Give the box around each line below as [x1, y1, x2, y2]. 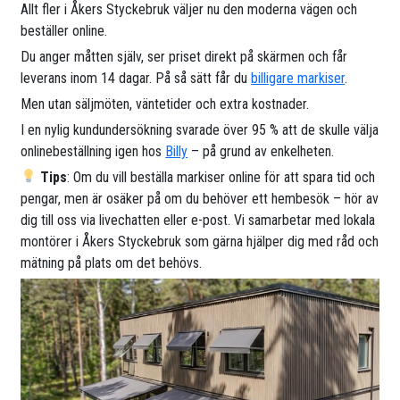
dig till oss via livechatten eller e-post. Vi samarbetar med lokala [21, 211, 376, 229]
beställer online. [21, 21, 108, 39]
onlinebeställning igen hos [21, 142, 166, 160]
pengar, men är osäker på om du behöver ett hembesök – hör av [21, 189, 379, 207]
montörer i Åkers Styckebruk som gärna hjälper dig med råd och [21, 232, 379, 250]
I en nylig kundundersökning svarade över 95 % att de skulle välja [21, 121, 379, 138]
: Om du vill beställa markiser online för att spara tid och [67, 168, 376, 186]
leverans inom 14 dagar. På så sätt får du [21, 69, 252, 87]
